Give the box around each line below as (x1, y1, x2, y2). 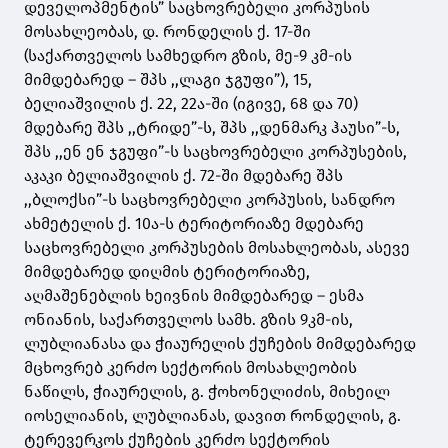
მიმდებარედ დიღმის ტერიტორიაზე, (24, 262, 310, 282)
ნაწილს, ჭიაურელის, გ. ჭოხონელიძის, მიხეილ (24, 382, 390, 402)
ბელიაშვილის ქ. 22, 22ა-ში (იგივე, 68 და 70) (24, 94, 358, 114)
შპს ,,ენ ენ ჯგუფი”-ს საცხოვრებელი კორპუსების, (24, 142, 407, 162)
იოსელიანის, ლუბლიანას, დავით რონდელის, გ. (24, 406, 401, 426)
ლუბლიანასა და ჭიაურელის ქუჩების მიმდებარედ (24, 334, 416, 354)
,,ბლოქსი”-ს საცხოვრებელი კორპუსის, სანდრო (24, 190, 395, 210)
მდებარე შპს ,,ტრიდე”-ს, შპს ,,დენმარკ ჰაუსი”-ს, (24, 118, 400, 138)
